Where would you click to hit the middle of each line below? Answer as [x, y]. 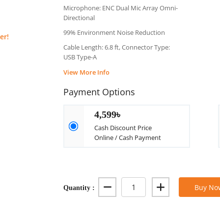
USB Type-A [80, 57]
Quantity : [79, 187]
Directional [79, 18]
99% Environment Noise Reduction [114, 32]
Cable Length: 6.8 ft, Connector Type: [117, 47]
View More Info [87, 72]
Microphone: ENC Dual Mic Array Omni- [121, 8]
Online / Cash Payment [128, 137]
